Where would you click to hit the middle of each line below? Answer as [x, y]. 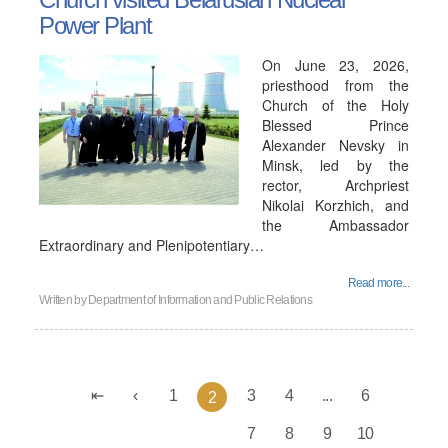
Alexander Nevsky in [335, 145]
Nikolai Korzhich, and [335, 205]
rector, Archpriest [335, 185]
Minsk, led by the [335, 165]
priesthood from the [335, 85]
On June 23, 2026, [335, 65]
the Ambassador [335, 225]
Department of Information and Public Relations [200, 300]
